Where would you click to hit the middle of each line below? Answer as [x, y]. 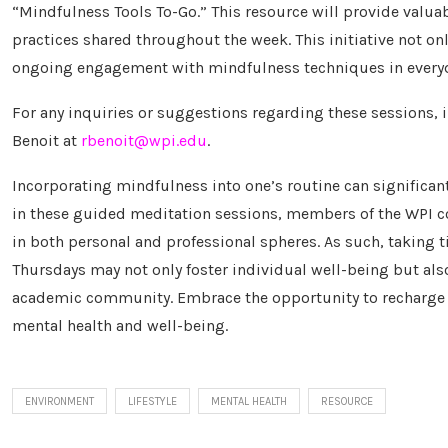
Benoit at [46, 140]
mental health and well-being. [120, 325]
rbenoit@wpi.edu [144, 140]
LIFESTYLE [152, 401]
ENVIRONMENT [59, 401]
